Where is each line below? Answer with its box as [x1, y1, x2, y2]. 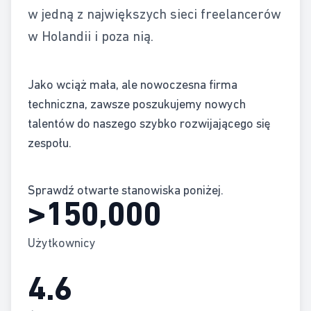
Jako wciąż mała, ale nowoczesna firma [28, 77, 237, 92]
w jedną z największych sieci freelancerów [28, 6, 281, 22]
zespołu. [28, 135, 72, 150]
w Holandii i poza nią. [28, 28, 153, 44]
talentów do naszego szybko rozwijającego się [28, 116, 270, 131]
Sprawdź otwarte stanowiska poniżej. [28, 183, 224, 197]
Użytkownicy [28, 235, 96, 250]
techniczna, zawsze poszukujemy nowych [28, 96, 246, 111]
